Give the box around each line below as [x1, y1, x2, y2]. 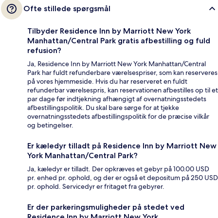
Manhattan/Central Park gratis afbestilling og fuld [27, 36, 210, 46]
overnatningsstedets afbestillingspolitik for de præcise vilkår [27, 112, 209, 121]
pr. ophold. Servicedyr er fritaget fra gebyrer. [27, 182, 164, 191]
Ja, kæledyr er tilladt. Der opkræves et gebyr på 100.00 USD [27, 164, 209, 174]
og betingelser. [27, 121, 73, 130]
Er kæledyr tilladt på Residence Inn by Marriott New [27, 141, 217, 151]
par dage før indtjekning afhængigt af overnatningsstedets [27, 94, 206, 104]
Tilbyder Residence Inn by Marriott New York [27, 26, 191, 36]
